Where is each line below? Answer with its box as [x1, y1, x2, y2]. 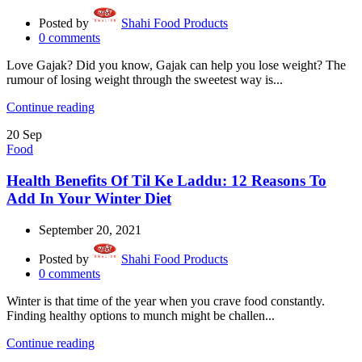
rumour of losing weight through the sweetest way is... [6, 73, 283, 87]
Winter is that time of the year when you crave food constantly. [6, 293, 325, 308]
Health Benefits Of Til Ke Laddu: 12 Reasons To [6, 172, 326, 190]
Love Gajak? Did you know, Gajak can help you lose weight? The [6, 58, 346, 73]
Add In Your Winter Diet [6, 190, 171, 208]
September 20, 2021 [39, 222, 141, 237]
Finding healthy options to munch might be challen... [6, 308, 275, 322]
